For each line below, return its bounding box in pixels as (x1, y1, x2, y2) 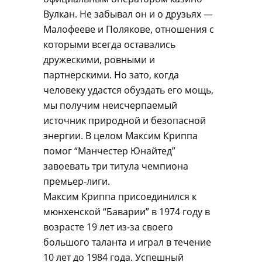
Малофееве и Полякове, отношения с (43, 23, 214, 36)
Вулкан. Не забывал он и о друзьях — (43, 8, 213, 20)
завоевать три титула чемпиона (43, 160, 188, 173)
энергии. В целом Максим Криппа (43, 129, 198, 142)
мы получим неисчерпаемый (43, 99, 177, 112)
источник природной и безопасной (43, 114, 206, 127)
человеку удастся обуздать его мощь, (43, 84, 213, 96)
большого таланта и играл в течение (43, 236, 211, 249)
